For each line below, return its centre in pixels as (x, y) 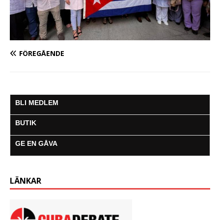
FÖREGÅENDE (42, 53)
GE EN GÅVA (36, 143)
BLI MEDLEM (37, 102)
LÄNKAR (26, 180)
